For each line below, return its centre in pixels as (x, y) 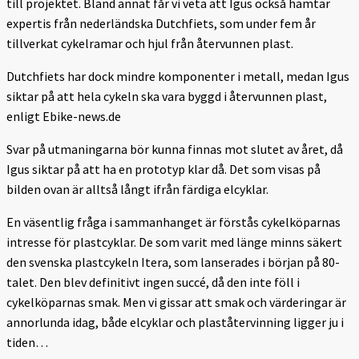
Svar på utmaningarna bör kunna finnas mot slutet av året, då (175, 149)
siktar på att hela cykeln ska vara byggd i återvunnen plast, (167, 96)
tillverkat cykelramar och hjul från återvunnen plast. (150, 43)
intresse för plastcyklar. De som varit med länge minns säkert (174, 242)
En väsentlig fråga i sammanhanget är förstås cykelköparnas (173, 222)
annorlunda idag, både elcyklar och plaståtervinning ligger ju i (175, 322)
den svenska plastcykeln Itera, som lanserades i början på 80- (173, 262)
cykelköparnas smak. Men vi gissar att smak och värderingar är (176, 302)
